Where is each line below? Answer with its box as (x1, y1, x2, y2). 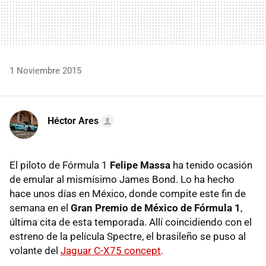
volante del (9, 244, 61, 256)
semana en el (9, 201, 71, 214)
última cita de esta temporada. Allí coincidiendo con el (9, 216, 252, 228)
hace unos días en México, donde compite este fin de (9, 187, 246, 199)
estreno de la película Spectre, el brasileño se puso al (9, 230, 246, 242)
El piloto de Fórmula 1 (9, 159, 110, 171)
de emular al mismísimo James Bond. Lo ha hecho (9, 173, 235, 185)
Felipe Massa (110, 159, 170, 171)
